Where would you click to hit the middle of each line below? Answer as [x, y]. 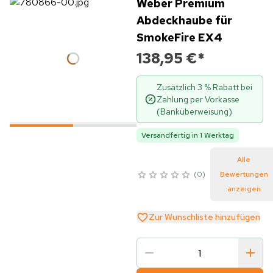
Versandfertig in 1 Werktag [187, 135]
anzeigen [244, 189]
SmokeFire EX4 [179, 37]
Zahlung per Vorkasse [198, 99]
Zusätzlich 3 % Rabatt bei [204, 87]
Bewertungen [244, 174]
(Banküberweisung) [194, 112]
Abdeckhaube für [184, 20]
